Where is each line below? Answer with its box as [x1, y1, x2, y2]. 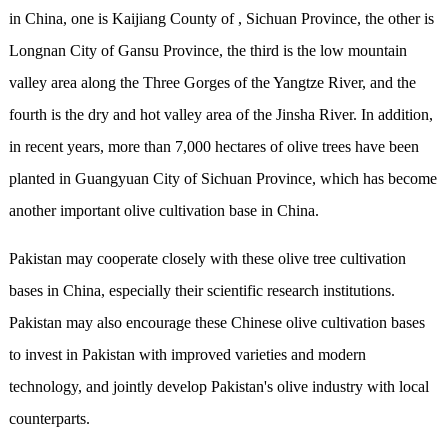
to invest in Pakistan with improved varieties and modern [8, 346, 366, 364]
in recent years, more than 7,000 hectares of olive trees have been [8, 138, 419, 156]
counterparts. [8, 410, 90, 428]
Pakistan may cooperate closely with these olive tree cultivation [8, 250, 406, 268]
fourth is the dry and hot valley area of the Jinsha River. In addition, [8, 106, 433, 124]
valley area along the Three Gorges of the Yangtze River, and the [8, 74, 416, 92]
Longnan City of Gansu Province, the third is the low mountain [8, 42, 407, 60]
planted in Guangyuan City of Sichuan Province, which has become [8, 170, 437, 188]
